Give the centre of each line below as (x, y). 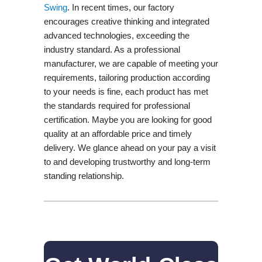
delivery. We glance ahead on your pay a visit (130, 147)
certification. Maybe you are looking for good (127, 119)
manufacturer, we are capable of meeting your (131, 63)
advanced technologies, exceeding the (116, 35)
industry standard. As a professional (112, 49)
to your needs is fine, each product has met (126, 91)
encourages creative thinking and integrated (126, 21)
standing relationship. (84, 175)
